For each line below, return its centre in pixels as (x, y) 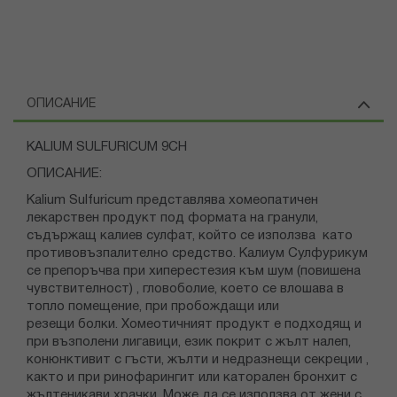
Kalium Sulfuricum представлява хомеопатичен (172, 201)
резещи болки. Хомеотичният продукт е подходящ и (194, 325)
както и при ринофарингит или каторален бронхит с (192, 378)
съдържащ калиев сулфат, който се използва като (190, 236)
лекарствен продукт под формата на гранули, (172, 218)
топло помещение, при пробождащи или (153, 307)
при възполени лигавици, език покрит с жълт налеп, (189, 343)
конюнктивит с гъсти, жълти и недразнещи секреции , (198, 360)
